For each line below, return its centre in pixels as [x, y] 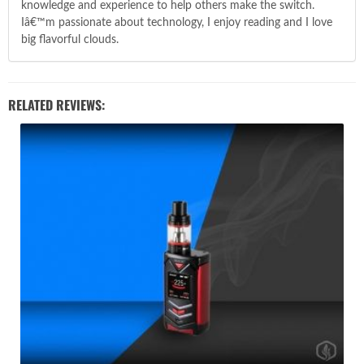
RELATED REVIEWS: [56, 104]
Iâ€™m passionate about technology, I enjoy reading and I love [177, 22]
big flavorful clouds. [70, 39]
